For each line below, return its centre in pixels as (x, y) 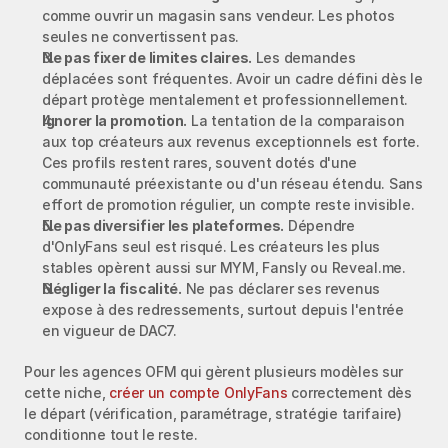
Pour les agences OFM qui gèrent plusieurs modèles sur (214, 371)
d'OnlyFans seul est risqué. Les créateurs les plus (211, 246)
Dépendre (319, 225)
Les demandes (304, 57)
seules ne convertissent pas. (141, 36)
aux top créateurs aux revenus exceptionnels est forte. (231, 141)
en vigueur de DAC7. (109, 330)
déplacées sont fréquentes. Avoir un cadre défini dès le (232, 78)
